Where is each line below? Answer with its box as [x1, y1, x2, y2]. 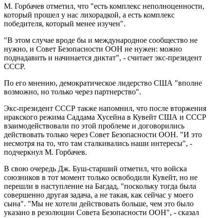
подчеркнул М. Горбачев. [4, 147, 87, 156]
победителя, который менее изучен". [4, 19, 126, 28]
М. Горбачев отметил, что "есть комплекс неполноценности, [4, 1, 204, 10]
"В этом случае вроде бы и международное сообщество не [4, 36, 198, 44]
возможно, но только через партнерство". [4, 87, 141, 96]
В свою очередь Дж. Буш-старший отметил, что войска [4, 164, 187, 173]
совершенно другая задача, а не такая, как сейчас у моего [4, 190, 193, 199]
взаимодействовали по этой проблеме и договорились [4, 121, 184, 130]
